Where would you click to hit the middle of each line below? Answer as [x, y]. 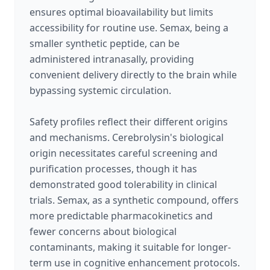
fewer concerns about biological [103, 231]
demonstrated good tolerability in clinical [123, 184]
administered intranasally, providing [112, 59]
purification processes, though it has [113, 169]
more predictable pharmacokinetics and [121, 216]
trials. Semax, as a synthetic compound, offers [134, 200]
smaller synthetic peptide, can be [105, 43]
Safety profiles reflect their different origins [129, 122]
